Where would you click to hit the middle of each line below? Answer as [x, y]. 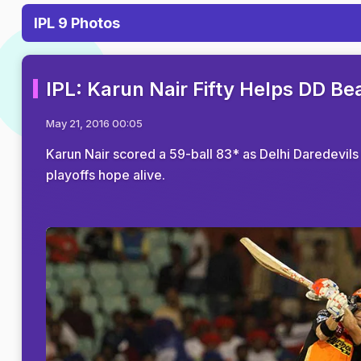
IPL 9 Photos [77, 23]
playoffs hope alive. [106, 175]
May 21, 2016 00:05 [94, 123]
